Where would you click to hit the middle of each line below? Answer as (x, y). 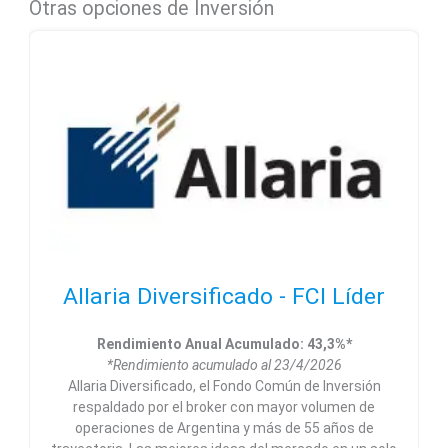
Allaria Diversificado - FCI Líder (224, 296)
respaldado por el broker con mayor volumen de (224, 406)
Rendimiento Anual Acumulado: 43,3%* (224, 343)
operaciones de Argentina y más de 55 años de (224, 427)
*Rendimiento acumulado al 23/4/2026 (224, 364)
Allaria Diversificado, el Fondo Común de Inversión (224, 385)
